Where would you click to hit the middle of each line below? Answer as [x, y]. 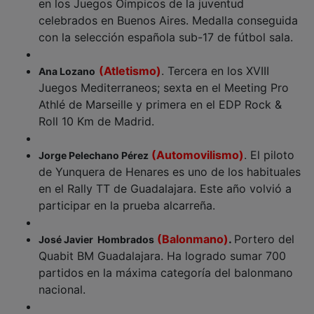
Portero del [264, 229]
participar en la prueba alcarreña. [127, 195]
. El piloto [269, 145]
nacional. [62, 279]
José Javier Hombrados [96, 229]
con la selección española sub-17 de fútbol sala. [168, 27]
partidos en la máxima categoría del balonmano [166, 262]
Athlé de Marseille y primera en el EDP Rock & [160, 94]
